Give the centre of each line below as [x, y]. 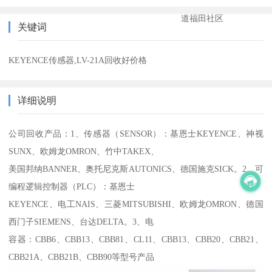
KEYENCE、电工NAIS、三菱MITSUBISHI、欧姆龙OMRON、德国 [136, 204]
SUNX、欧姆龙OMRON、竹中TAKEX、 [84, 151]
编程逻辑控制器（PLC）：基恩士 [72, 186]
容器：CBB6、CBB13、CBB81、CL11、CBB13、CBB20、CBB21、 [136, 239]
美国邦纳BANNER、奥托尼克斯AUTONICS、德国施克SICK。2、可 [136, 168]
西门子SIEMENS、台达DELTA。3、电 [81, 221]
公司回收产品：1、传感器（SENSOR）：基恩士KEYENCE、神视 [136, 133]
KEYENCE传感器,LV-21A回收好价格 [78, 60]
